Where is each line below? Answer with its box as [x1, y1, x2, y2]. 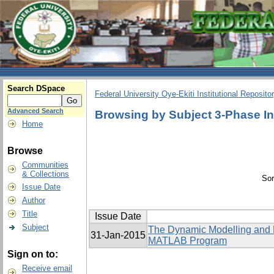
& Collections [22, 169, 69, 179]
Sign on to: [7, 249, 58, 259]
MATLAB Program [148, 235, 227, 246]
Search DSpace [7, 84, 65, 93]
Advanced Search [7, 107, 64, 114]
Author [22, 196, 45, 205]
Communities [22, 160, 68, 169]
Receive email [22, 264, 72, 273]
